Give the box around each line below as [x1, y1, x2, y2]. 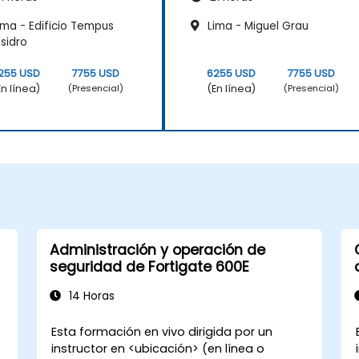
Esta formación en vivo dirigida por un [51, 323, 273, 340]
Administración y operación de [49, 240, 265, 260]
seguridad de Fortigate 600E [49, 256, 249, 276]
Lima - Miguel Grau [204, 18, 309, 34]
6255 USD [206, 66, 256, 80]
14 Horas [65, 288, 115, 304]
